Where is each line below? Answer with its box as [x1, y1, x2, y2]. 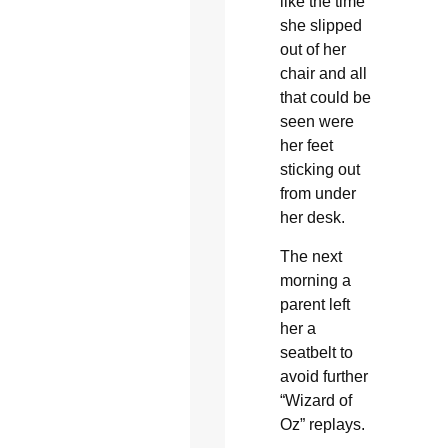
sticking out [279, 161, 360, 179]
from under [279, 185, 356, 203]
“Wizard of [279, 391, 352, 409]
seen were [279, 113, 354, 131]
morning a [279, 271, 351, 289]
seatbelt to [279, 343, 353, 361]
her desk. [279, 209, 345, 227]
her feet [279, 137, 333, 155]
